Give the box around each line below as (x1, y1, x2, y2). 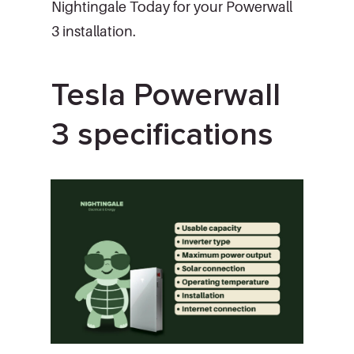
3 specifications (51, 115, 273, 154)
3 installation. (51, 22, 139, 40)
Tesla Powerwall (51, 75, 281, 115)
